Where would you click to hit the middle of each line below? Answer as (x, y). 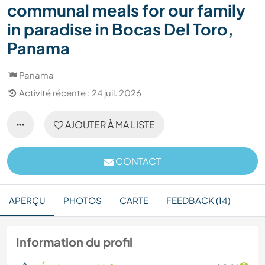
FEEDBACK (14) (198, 201)
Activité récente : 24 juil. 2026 (80, 93)
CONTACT (137, 161)
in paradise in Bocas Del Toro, (120, 29)
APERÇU (27, 201)
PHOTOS (83, 201)
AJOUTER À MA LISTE (109, 125)
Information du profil (74, 242)
